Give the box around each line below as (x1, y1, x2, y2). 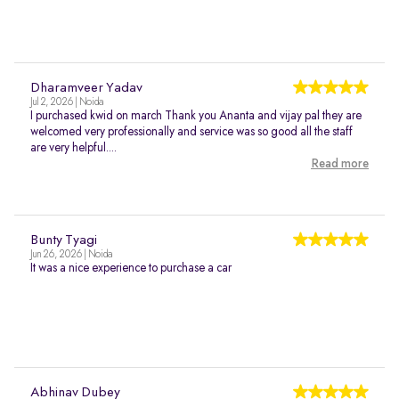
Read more (311, 158, 369, 170)
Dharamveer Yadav (30, 81, 142, 95)
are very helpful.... (30, 142, 117, 154)
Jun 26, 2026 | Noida (30, 249, 112, 260)
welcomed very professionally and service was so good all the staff (30, 126, 353, 138)
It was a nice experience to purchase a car (30, 262, 232, 274)
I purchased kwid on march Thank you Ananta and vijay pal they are (30, 110, 362, 122)
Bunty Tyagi (30, 233, 97, 248)
